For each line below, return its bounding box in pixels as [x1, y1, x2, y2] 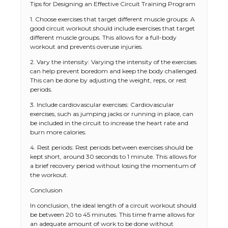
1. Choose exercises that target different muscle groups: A [30, 15, 195, 23]
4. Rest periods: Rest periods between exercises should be [30, 144, 193, 151]
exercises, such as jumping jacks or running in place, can [30, 110, 193, 118]
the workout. [30, 171, 68, 179]
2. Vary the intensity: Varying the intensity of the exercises [30, 58, 196, 66]
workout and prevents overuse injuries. [30, 43, 143, 50]
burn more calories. [30, 128, 87, 136]
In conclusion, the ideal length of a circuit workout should [30, 202, 196, 209]
